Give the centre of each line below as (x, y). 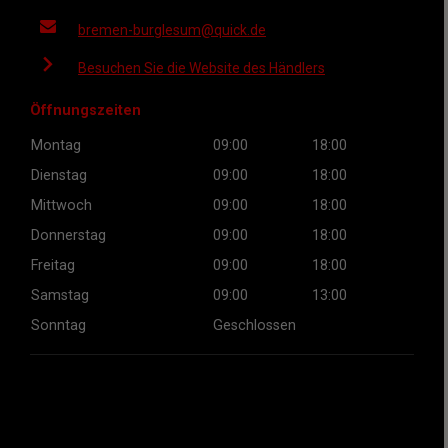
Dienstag (59, 175)
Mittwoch (61, 205)
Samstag (60, 295)
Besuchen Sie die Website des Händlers (201, 68)
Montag (56, 145)
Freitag (53, 265)
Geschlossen (254, 325)
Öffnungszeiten (85, 110)
